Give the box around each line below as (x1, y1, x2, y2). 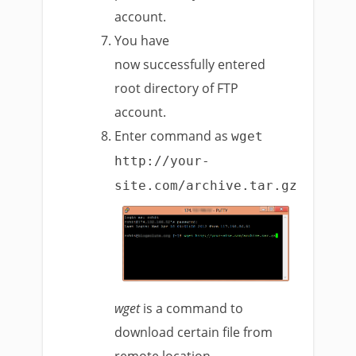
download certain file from (114, 323, 273, 341)
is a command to (140, 299, 244, 317)
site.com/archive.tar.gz (114, 178, 298, 194)
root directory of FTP (114, 79, 239, 98)
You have (114, 32, 170, 50)
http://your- (114, 153, 211, 169)
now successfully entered (114, 56, 266, 74)
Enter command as (114, 127, 232, 145)
